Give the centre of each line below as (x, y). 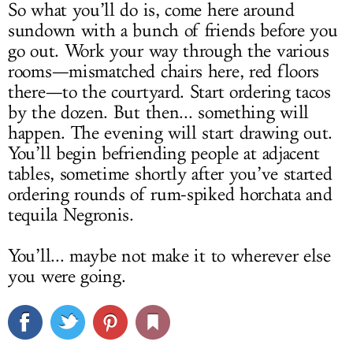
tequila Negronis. (71, 216)
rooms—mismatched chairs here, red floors (164, 72)
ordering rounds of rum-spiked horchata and (170, 195)
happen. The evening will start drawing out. (171, 134)
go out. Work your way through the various (169, 52)
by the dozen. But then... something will (159, 113)
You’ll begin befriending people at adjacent (164, 154)
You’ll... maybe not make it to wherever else (169, 256)
